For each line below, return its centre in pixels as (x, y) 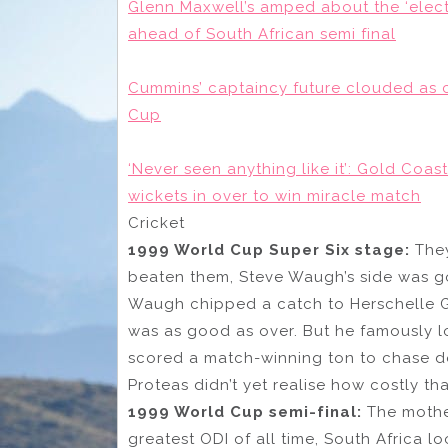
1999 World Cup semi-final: (247, 411)
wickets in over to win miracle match (274, 195)
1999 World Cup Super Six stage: (271, 249)
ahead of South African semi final (262, 33)
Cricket (156, 222)
